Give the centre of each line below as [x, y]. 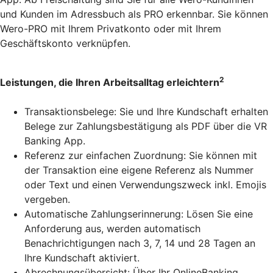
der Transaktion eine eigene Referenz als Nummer [139, 170]
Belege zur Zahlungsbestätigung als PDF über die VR [146, 126]
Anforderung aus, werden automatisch [112, 229]
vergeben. [47, 200]
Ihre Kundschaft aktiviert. [82, 258]
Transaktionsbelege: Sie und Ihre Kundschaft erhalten [146, 112]
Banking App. [55, 141]
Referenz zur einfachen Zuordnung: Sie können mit [141, 156]
